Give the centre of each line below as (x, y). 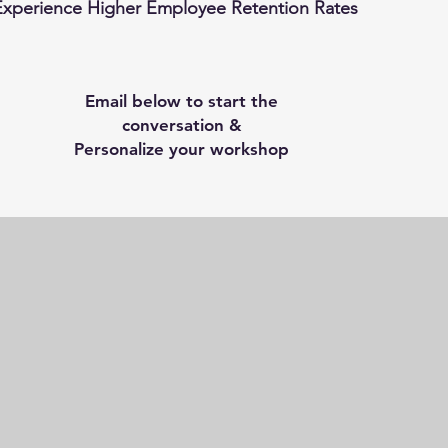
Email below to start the (181, 101)
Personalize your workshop (181, 149)
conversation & (181, 125)
